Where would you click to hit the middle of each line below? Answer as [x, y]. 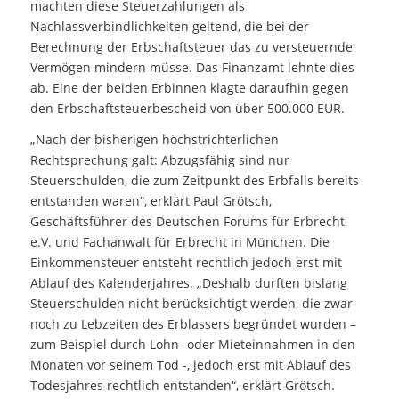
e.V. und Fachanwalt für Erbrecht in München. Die [179, 242]
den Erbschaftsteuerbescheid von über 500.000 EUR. [187, 109]
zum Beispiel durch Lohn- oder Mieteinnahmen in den [192, 345]
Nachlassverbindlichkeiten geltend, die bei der [169, 27]
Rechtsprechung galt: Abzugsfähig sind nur [159, 160]
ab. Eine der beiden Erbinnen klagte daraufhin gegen [189, 88]
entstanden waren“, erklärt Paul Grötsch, [151, 201]
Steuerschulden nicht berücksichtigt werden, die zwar [191, 304]
